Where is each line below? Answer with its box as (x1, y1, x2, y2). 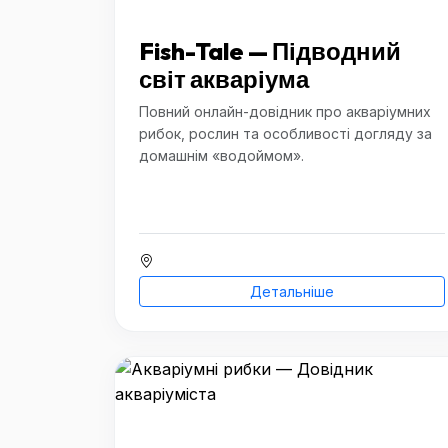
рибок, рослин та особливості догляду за (139, 125, 432, 142)
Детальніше (250, 283, 334, 300)
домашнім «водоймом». (139, 147, 304, 164)
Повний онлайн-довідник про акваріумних (139, 103, 431, 120)
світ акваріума (139, 64, 309, 94)
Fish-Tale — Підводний (139, 36, 401, 66)
